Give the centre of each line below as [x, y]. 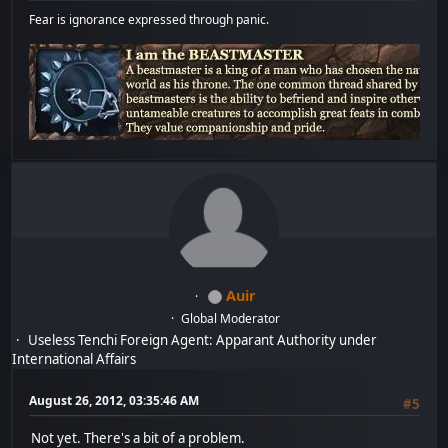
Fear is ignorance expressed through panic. [149, 19]
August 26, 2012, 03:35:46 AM [114, 400]
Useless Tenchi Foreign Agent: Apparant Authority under [203, 339]
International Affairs [74, 358]
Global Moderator [231, 318]
